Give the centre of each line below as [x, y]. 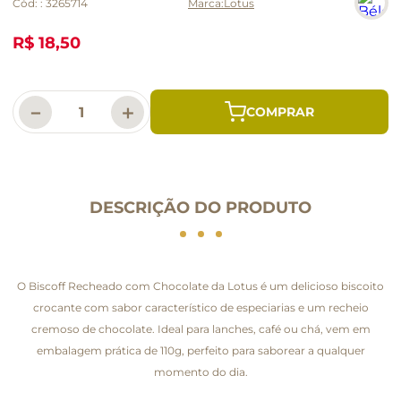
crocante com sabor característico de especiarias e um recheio [200, 307]
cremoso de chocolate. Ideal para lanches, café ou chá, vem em [200, 328]
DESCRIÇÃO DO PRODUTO [200, 207]
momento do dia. [200, 371]
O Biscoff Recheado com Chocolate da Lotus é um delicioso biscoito [200, 286]
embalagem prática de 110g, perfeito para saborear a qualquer [200, 350]
